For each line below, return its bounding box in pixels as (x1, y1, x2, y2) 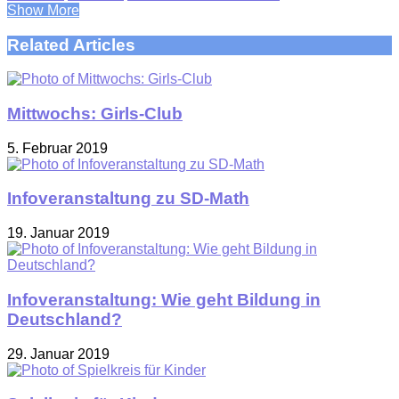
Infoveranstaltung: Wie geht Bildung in (7, 289, 321, 309)
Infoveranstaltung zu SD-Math (7, 189, 249, 208)
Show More (7, 2, 79, 18)
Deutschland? (7, 309, 122, 329)
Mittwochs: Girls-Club (7, 104, 183, 124)
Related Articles (7, 35, 135, 54)
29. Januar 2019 (7, 346, 110, 362)
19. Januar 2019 (7, 225, 110, 241)
